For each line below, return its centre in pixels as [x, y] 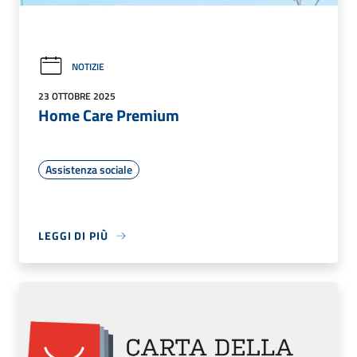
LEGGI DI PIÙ [73, 236]
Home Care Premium [109, 116]
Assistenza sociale [89, 170]
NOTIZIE [88, 66]
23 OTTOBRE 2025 [77, 96]
